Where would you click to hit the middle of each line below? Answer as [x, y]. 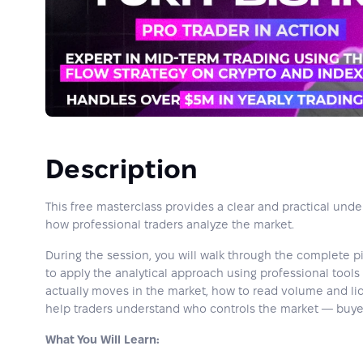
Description [122, 169]
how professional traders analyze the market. [170, 224]
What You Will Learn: [102, 340]
